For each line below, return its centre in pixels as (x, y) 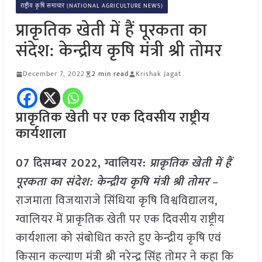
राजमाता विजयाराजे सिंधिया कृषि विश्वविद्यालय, (116, 201)
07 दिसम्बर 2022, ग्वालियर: (81, 163)
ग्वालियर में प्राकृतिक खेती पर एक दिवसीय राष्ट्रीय (120, 220)
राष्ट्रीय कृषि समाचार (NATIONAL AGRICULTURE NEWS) (92, 6)
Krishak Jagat (158, 74)
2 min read (110, 74)
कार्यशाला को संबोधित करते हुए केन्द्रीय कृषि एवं (118, 238)
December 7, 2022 (54, 74)
